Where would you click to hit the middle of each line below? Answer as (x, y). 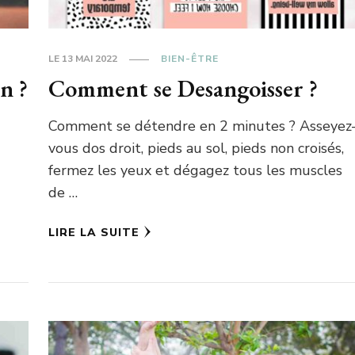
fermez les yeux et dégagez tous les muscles (196, 171)
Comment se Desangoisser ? (183, 89)
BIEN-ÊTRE (190, 59)
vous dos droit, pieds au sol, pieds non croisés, (197, 149)
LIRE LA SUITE (94, 233)
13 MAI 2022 (90, 59)
